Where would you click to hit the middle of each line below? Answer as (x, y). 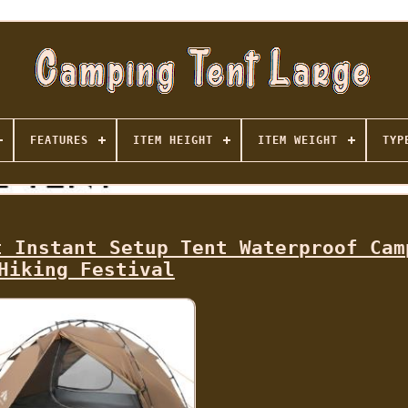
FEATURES (59, 140)
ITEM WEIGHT (297, 140)
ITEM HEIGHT (173, 140)
